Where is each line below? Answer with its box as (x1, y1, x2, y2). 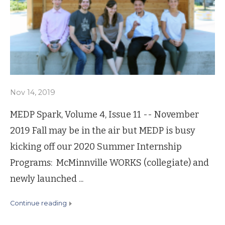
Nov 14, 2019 (10, 87, 55, 97)
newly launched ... (10, 173, 83, 184)
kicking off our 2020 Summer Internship (10, 141, 182, 152)
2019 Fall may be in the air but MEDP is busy (10, 125, 195, 136)
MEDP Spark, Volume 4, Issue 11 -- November (10, 108, 199, 120)
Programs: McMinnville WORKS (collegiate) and (10, 157, 209, 168)
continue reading (15, 199, 67, 207)
